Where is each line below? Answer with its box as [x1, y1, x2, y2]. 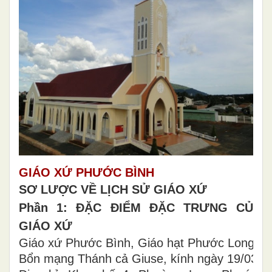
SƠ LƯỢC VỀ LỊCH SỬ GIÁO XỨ [19, 183, 207, 196]
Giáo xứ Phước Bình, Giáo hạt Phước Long [19, 236, 254, 250]
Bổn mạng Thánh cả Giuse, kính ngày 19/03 [19, 252, 257, 265]
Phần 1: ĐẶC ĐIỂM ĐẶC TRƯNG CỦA [19, 201, 262, 214]
